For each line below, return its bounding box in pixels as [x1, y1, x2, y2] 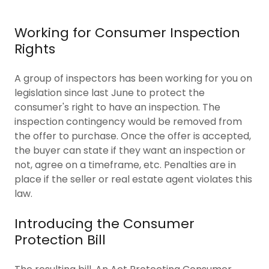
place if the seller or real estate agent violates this [14, 172, 252, 186]
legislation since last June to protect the [14, 85, 205, 100]
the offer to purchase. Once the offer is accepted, [14, 128, 251, 143]
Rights [14, 39, 55, 58]
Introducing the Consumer [14, 214, 195, 233]
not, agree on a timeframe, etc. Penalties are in [14, 157, 236, 172]
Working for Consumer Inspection [14, 23, 240, 42]
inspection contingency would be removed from [14, 114, 242, 128]
